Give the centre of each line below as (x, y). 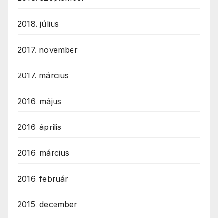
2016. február (43, 179)
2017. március (43, 76)
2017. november (48, 50)
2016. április (40, 127)
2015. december (47, 205)
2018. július (38, 24)
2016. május (40, 101)
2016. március (44, 153)
